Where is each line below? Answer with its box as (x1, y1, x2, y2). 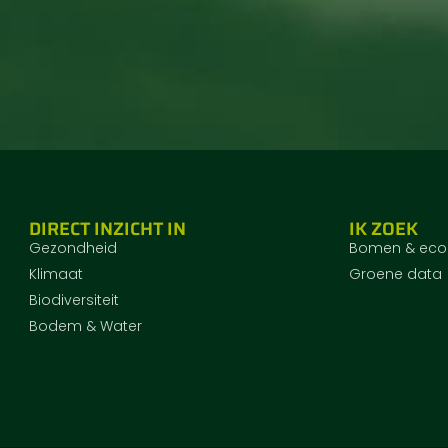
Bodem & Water (29, 315, 143, 336)
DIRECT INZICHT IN (29, 214, 187, 243)
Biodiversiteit (29, 289, 120, 310)
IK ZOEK (349, 214, 419, 243)
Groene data (349, 263, 443, 284)
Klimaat (29, 263, 84, 284)
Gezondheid (29, 237, 118, 258)
